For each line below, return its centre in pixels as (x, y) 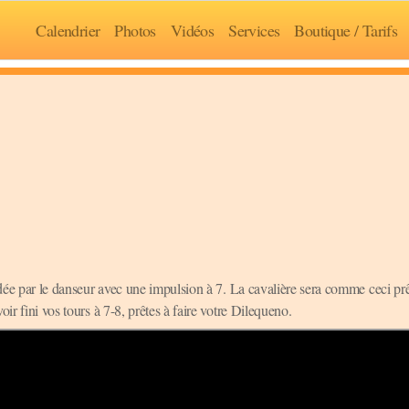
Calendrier (68, 30)
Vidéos (192, 30)
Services (254, 30)
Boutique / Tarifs (346, 30)
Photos (135, 30)
